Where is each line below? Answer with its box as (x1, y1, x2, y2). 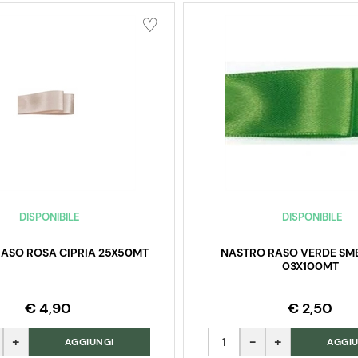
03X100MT (281, 259, 339, 274)
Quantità (207, 328, 259, 345)
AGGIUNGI (64, 336, 114, 349)
